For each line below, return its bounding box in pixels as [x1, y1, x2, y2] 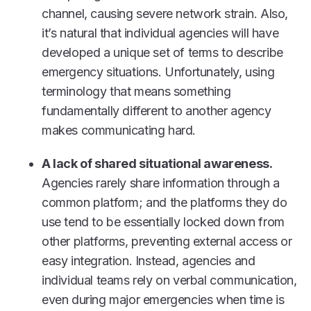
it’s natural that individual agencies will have [42, 25, 279, 40]
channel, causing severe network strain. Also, [42, 6, 289, 21]
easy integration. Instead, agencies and [42, 253, 255, 268]
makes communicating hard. [42, 122, 196, 137]
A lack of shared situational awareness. [42, 155, 273, 171]
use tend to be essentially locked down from [42, 214, 285, 229]
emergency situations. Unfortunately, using [42, 64, 275, 79]
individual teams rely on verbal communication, [42, 272, 297, 287]
